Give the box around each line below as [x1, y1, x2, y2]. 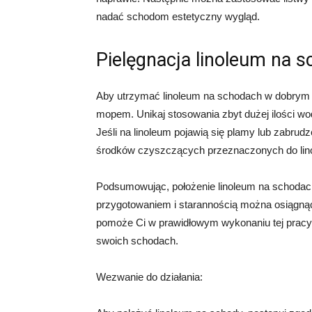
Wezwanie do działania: [96, 271, 203, 283]
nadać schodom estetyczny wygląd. [96, 10, 260, 22]
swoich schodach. [96, 235, 178, 247]
